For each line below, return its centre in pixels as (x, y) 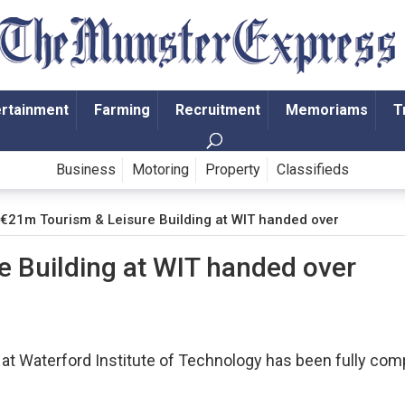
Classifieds (313, 170)
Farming (122, 110)
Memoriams (326, 110)
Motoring (160, 170)
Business (86, 170)
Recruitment (217, 110)
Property (233, 170)
